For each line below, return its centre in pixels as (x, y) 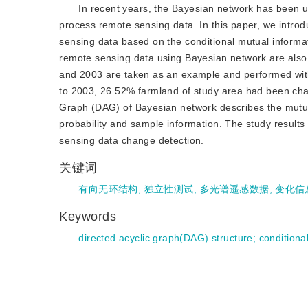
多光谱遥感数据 (234, 189)
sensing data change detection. (132, 140)
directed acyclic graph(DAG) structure (166, 238)
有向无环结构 (108, 189)
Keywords (90, 217)
